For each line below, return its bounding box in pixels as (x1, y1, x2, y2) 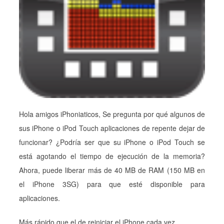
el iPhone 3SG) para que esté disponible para (19, 179, 205, 189)
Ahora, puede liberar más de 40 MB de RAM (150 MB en (19, 165, 205, 175)
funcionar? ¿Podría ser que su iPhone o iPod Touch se (19, 137, 205, 147)
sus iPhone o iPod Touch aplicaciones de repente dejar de (19, 123, 205, 133)
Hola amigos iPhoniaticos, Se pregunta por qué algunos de (19, 109, 205, 119)
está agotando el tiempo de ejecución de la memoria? (19, 151, 205, 161)
